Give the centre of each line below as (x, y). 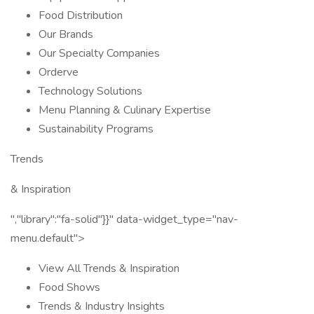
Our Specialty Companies (99, 53)
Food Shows (69, 287)
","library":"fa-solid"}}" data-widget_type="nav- (124, 219)
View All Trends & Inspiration (109, 268)
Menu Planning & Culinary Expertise (125, 110)
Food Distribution (81, 15)
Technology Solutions (90, 91)
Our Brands (66, 34)
